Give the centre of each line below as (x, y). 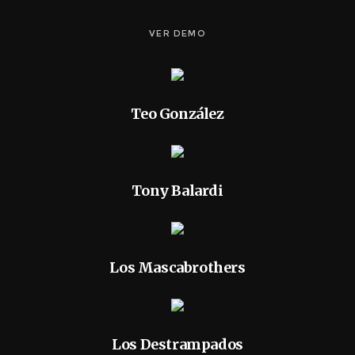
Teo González (177, 114)
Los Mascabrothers (177, 267)
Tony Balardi (177, 191)
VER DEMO (177, 33)
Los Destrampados (177, 344)
